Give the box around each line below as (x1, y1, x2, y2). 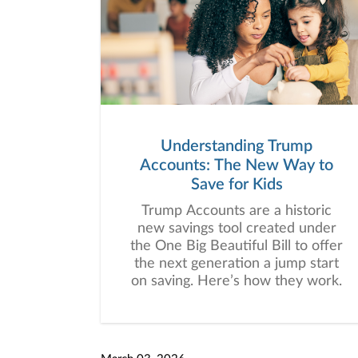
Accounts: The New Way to (140, 157, 333, 173)
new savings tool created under (137, 221, 336, 236)
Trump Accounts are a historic (141, 204, 332, 218)
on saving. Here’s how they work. (131, 274, 342, 288)
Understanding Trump (161, 138, 312, 154)
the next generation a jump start (134, 257, 339, 271)
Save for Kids (190, 177, 283, 193)
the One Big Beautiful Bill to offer (130, 239, 343, 253)
